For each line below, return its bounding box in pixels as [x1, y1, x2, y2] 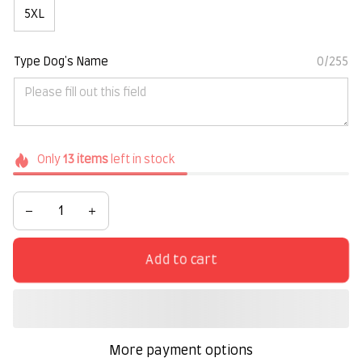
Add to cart [145, 253, 217, 267]
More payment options [109, 344, 253, 358]
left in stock [107, 154, 175, 166]
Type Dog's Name [14, 56, 108, 68]
